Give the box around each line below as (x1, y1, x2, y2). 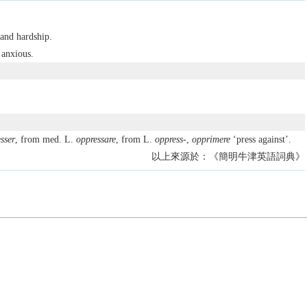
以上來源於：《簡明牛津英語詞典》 (151, 151, 305, 162)
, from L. (115, 134, 155, 145)
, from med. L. (14, 134, 76, 145)
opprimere (191, 134, 230, 145)
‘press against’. (230, 134, 291, 145)
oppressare (75, 134, 116, 145)
